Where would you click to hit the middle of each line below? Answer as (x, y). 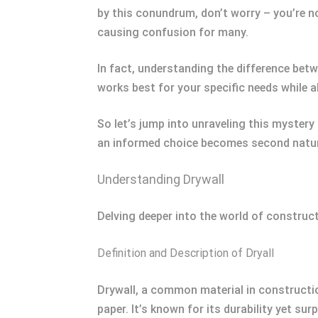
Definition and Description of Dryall (186, 253)
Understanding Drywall (161, 179)
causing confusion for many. (173, 32)
